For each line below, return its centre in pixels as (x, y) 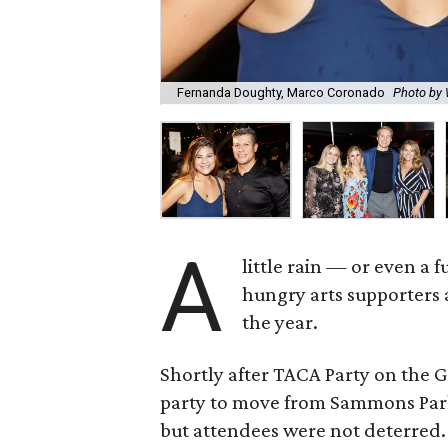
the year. (280, 322)
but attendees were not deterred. (303, 430)
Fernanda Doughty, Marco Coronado (281, 93)
